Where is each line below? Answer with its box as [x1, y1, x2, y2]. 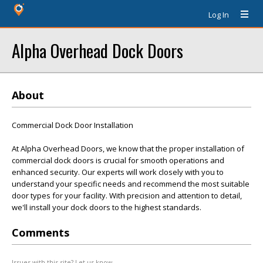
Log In [208, 9, 229, 20]
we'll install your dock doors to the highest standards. [12, 202, 201, 213]
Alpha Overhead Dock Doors [12, 38, 183, 63]
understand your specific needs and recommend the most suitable [12, 178, 249, 189]
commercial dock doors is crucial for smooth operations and [12, 155, 224, 166]
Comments [12, 225, 69, 240]
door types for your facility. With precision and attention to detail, [12, 190, 242, 201]
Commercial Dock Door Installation [12, 120, 133, 130]
